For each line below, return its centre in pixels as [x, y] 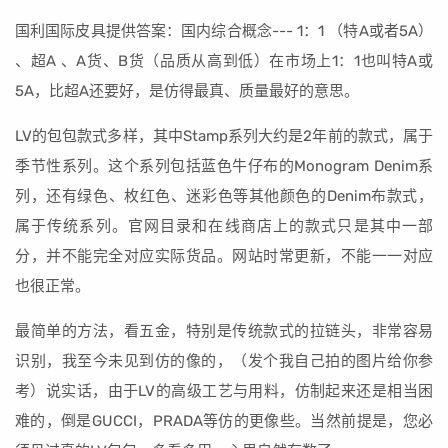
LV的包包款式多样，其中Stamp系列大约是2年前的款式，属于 [224, 136]
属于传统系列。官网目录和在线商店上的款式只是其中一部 [224, 226]
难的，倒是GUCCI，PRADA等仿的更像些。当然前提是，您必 [224, 421]
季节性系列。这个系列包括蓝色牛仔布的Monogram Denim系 [224, 166]
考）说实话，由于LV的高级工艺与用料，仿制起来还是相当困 [224, 391]
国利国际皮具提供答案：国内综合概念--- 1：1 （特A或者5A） [224, 31]
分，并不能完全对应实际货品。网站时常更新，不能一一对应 [224, 256]
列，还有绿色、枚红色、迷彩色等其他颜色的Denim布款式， [224, 196]
